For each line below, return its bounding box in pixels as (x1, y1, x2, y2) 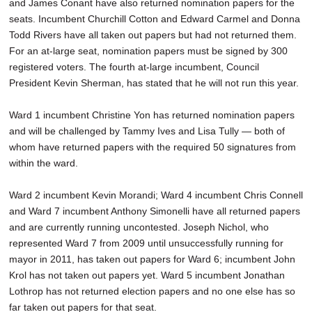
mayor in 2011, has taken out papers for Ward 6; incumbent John (9, 253, 295, 265)
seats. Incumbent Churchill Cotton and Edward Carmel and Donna (9, 13, 300, 25)
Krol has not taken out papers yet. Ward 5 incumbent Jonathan (9, 270, 285, 281)
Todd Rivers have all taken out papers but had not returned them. (9, 29, 297, 41)
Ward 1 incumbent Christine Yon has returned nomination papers (9, 109, 295, 121)
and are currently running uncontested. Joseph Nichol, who (9, 221, 269, 233)
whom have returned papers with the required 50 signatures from (9, 141, 296, 153)
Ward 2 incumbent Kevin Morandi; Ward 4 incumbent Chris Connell (9, 189, 303, 201)
